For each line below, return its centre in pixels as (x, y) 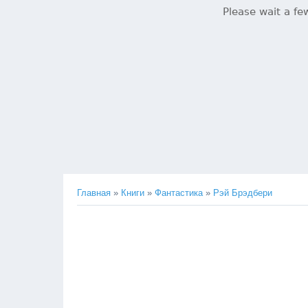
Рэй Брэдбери (243, 193)
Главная (94, 193)
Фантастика (179, 193)
